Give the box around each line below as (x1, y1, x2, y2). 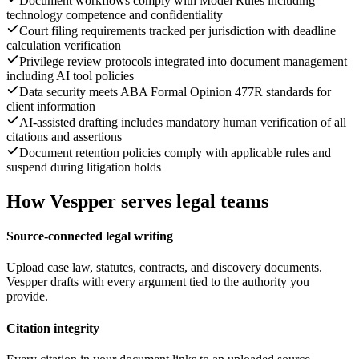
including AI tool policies (6, 68, 134, 83)
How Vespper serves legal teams (6, 190, 268, 212)
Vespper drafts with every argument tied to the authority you (6, 275, 309, 289)
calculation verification (6, 38, 121, 52)
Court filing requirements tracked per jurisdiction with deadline (19, 23, 336, 38)
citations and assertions (6, 129, 122, 143)
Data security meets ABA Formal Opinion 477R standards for (19, 84, 331, 99)
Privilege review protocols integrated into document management (19, 54, 347, 68)
